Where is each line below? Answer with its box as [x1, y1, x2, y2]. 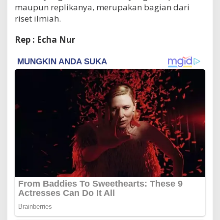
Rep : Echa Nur [15, 33, 75, 45]
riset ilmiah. [15, 12, 61, 24]
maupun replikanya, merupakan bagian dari [15, 1, 190, 13]
